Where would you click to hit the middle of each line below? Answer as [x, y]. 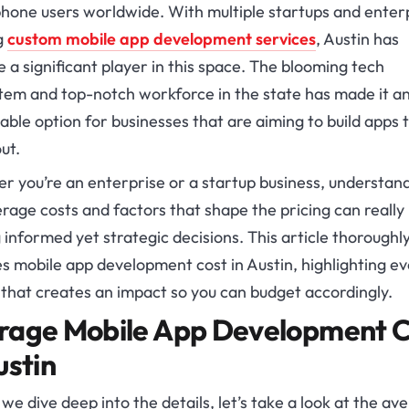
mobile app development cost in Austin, [155, 265]
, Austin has [357, 39]
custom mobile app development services [161, 39]
